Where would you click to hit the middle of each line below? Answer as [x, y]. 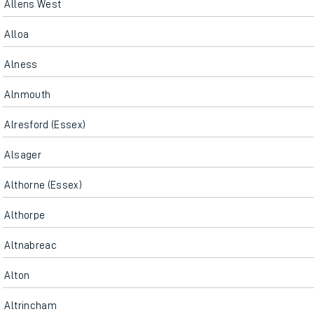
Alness [21, 64]
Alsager [23, 155]
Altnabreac [30, 245]
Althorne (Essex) [43, 185]
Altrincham [30, 306]
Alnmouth [28, 95]
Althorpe [25, 215]
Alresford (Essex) [45, 125]
